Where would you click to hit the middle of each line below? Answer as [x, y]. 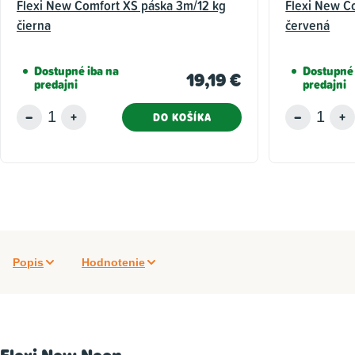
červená [308, 25]
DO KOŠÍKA [182, 117]
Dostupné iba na [76, 71]
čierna [34, 25]
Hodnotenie [113, 262]
